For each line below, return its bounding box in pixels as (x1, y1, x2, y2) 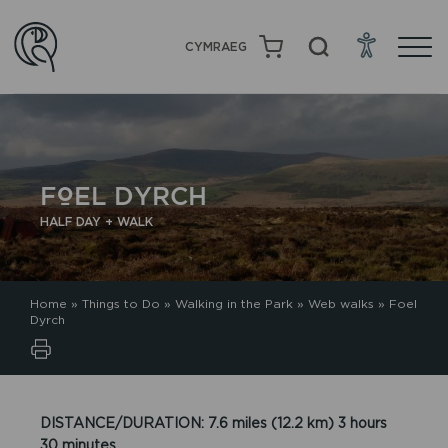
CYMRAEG (185, 39, 248, 53)
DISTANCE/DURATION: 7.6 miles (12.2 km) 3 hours (40, 414, 388, 431)
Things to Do (82, 297, 160, 310)
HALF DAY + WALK (40, 215, 154, 228)
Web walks (308, 297, 374, 310)
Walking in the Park (175, 297, 293, 310)
